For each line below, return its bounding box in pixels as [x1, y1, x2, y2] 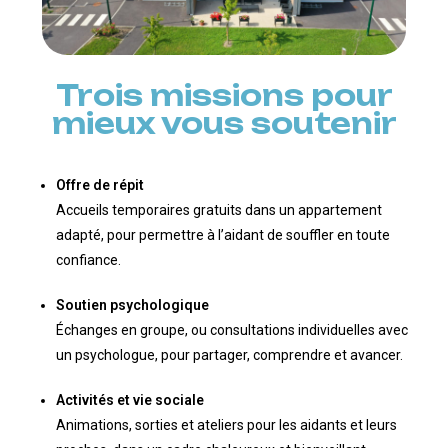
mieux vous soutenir [51, 106, 397, 142]
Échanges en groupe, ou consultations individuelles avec [55, 322, 408, 339]
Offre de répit [55, 177, 144, 194]
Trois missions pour [55, 78, 393, 114]
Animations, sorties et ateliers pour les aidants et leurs [55, 417, 397, 434]
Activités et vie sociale [55, 392, 204, 409]
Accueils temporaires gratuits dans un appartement [55, 202, 382, 219]
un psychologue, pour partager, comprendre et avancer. [55, 347, 403, 364]
